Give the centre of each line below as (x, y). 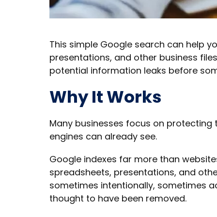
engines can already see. (103, 136)
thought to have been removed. (118, 198)
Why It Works (106, 97)
